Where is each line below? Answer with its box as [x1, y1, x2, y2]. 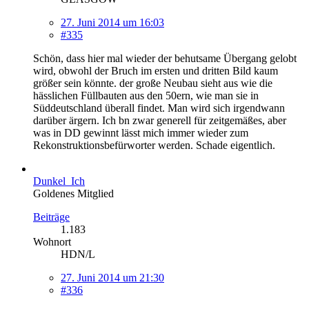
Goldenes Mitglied [33, 187, 114, 199]
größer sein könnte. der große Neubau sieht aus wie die [33, 77, 272, 89]
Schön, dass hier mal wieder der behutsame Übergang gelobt [33, 52, 297, 64]
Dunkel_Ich [33, 175, 85, 187]
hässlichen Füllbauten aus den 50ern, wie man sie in [33, 89, 259, 101]
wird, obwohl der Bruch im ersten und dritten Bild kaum [33, 64, 278, 77]
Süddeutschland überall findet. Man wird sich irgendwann [33, 101, 285, 114]
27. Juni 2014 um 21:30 [61, 271, 164, 283]
